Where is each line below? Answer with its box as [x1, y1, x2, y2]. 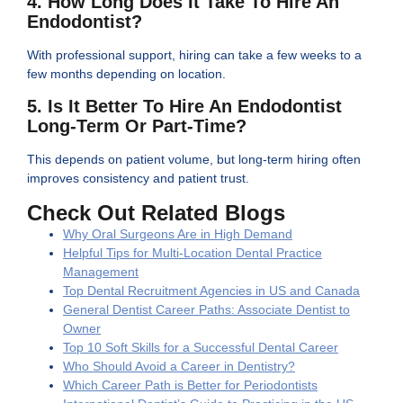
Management [63, 264, 139, 279]
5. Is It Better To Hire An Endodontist [27, 96, 342, 117]
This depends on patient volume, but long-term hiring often [27, 152, 361, 167]
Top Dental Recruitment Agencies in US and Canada [63, 282, 360, 298]
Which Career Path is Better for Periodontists [63, 377, 318, 392]
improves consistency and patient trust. [27, 171, 249, 186]
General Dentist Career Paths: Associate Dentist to [63, 301, 350, 317]
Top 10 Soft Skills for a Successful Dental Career [63, 339, 338, 354]
